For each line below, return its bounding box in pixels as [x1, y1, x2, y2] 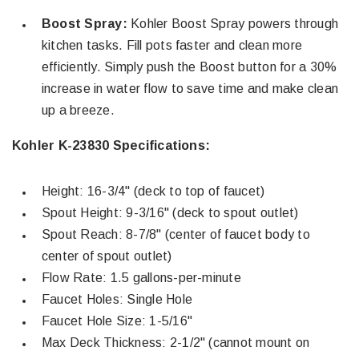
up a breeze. [42, 103, 115, 117]
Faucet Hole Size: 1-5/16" [42, 314, 192, 328]
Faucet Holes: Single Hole [42, 292, 192, 306]
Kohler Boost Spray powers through [131, 17, 339, 30]
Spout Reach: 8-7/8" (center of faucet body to [42, 228, 310, 241]
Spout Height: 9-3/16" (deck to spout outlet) [42, 206, 299, 220]
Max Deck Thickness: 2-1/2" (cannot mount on [42, 336, 310, 349]
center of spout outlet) [42, 249, 172, 263]
